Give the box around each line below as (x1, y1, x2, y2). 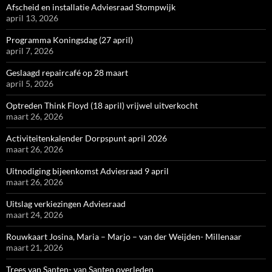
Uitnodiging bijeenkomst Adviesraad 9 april (6, 166, 169, 177)
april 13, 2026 (6, 13, 58, 24)
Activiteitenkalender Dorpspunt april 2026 (6, 133, 167, 144)
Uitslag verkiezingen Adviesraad (6, 199, 126, 209)
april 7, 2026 (6, 46, 53, 56)
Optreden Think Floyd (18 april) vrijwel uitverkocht (6, 100, 198, 111)
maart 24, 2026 (6, 209, 63, 220)
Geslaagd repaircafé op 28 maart (6, 67, 128, 78)
